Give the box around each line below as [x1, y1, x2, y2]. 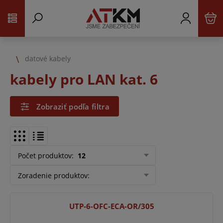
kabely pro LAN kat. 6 [10, 70, 158, 89]
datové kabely [25, 53, 71, 63]
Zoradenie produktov [18, 170, 88, 180]
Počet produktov [18, 150, 72, 160]
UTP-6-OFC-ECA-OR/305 [69, 201, 154, 212]
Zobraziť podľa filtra [36, 101, 110, 111]
